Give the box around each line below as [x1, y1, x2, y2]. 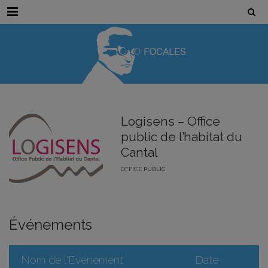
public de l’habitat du [120, 129, 242, 144]
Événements [9, 216, 92, 234]
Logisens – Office [120, 114, 220, 129]
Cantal [120, 145, 158, 160]
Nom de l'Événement [21, 254, 123, 267]
